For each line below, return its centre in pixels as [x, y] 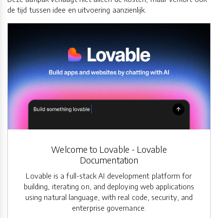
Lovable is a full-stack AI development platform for [109, 175]
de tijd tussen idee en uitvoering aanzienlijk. [77, 9]
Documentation [109, 160]
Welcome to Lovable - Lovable [109, 149]
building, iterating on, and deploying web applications [109, 186]
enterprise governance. [109, 208]
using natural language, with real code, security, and [109, 197]
